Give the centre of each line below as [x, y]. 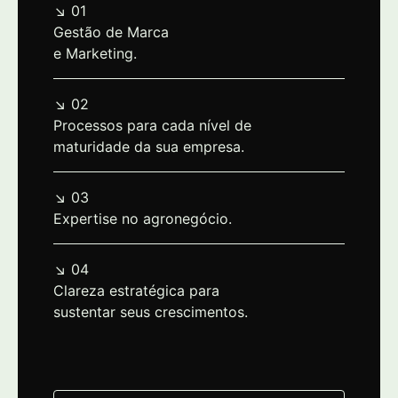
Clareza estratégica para [136, 291]
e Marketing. [95, 54]
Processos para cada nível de [152, 126]
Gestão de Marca [111, 32]
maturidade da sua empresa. [149, 147]
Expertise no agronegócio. [143, 219]
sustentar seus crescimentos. [151, 312]
